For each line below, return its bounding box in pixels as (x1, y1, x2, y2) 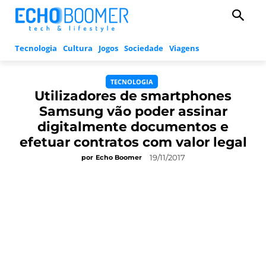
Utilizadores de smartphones (34, 88, 232, 104)
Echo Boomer (95, 153, 142, 162)
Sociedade (124, 43, 163, 54)
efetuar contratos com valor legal (19, 134, 247, 151)
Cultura (63, 43, 93, 54)
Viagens (169, 43, 199, 54)
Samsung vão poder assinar (39, 103, 227, 120)
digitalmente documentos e (37, 119, 229, 135)
